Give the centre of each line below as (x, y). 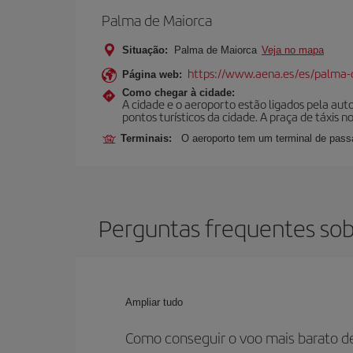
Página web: (152, 74)
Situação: (145, 50)
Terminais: (149, 138)
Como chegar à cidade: (178, 93)
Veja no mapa (293, 50)
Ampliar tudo (154, 302)
